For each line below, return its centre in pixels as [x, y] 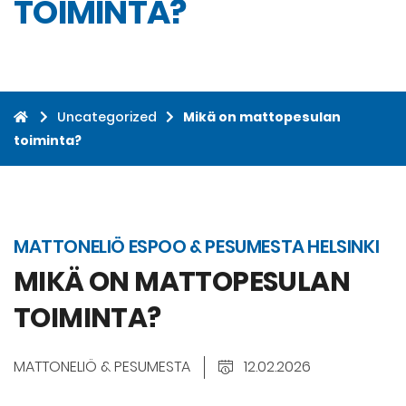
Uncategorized [107, 117]
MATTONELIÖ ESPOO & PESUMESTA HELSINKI [197, 247]
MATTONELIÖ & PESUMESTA [102, 367]
